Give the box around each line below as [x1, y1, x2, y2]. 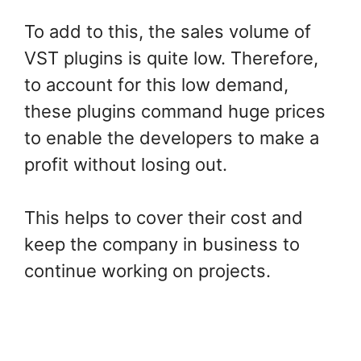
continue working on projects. [24, 260, 271, 282]
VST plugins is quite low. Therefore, [24, 48, 318, 69]
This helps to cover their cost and [24, 207, 303, 229]
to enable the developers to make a [24, 127, 319, 149]
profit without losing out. [24, 154, 232, 176]
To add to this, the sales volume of [24, 21, 311, 43]
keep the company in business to [24, 234, 300, 255]
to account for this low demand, [24, 74, 288, 96]
